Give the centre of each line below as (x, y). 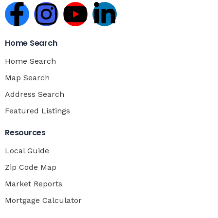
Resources (25, 132)
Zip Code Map (31, 167)
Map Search (27, 77)
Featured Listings (37, 110)
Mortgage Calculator (43, 200)
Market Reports (34, 183)
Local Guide (27, 150)
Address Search (35, 94)
